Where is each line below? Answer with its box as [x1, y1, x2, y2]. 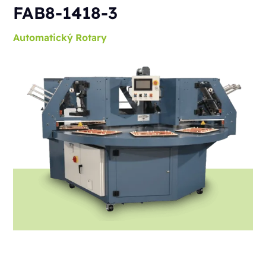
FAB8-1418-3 [13, 2, 118, 24]
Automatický [13, 31, 74, 44]
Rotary [75, 31, 107, 44]
